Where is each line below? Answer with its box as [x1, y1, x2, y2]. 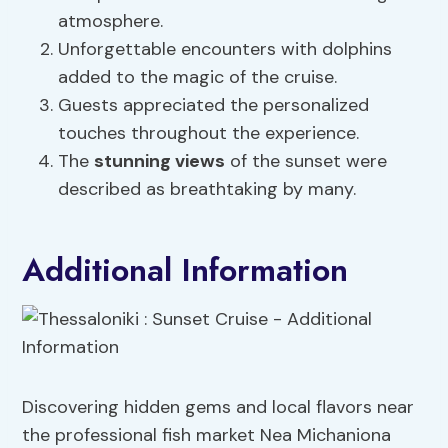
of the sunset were [225, 149, 388, 174]
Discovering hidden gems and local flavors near [22, 395, 415, 420]
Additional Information [22, 247, 349, 294]
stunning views [94, 149, 226, 174]
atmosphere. [58, 9, 164, 34]
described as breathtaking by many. [58, 177, 357, 202]
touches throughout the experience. [58, 121, 360, 146]
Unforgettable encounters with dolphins [58, 37, 393, 62]
